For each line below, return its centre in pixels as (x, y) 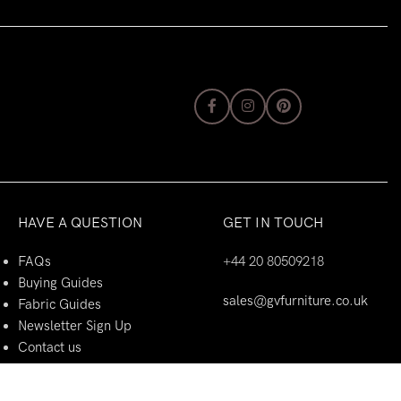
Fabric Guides (60, 304)
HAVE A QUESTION (80, 222)
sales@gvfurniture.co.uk (295, 301)
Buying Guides (60, 283)
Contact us (50, 347)
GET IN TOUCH (273, 222)
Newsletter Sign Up (75, 326)
